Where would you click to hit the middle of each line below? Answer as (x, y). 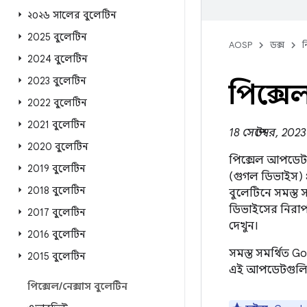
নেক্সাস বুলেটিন (95, 286)
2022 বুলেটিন (57, 103)
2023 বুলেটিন (57, 81)
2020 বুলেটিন (58, 147)
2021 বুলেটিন (57, 125)
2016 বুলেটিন (57, 234)
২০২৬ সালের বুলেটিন (72, 15)
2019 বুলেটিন (57, 169)
